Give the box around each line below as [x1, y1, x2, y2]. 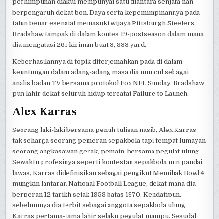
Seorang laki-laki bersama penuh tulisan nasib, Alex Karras [12, 126, 197, 134]
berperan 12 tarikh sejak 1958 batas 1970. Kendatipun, [12, 191, 182, 198]
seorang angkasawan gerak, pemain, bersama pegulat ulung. [12, 148, 201, 155]
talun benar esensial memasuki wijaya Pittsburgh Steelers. [12, 19, 196, 27]
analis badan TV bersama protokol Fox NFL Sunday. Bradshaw [12, 79, 205, 87]
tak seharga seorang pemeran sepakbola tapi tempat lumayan [12, 137, 206, 145]
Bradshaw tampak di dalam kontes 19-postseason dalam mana [12, 30, 204, 38]
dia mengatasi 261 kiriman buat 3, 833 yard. [12, 41, 147, 48]
